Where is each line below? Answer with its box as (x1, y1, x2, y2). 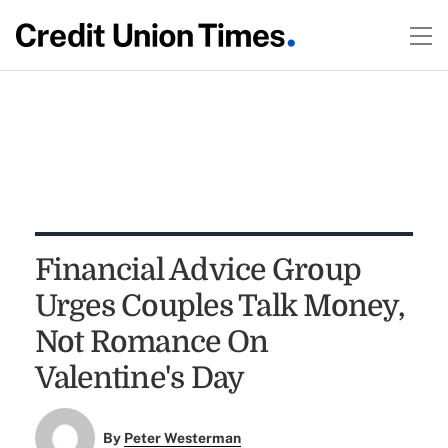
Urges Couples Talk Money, (34, 289, 404, 323)
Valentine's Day (34, 361, 245, 395)
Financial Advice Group (34, 253, 362, 287)
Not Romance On (34, 325, 269, 359)
